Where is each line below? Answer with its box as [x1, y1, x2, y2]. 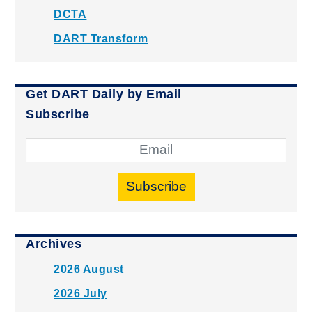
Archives [26, 236, 82, 251]
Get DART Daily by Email [26, 86, 182, 101]
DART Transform [54, 32, 148, 45]
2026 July [54, 287, 107, 299]
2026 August [54, 263, 124, 275]
